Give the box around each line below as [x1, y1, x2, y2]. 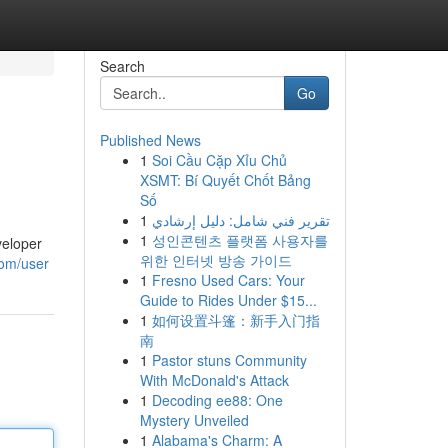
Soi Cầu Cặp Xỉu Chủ [151, 150, 287, 170]
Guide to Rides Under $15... [139, 290, 317, 310]
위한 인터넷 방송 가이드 [139, 250, 292, 270]
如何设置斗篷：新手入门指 [151, 310, 320, 330]
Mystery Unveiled [139, 410, 249, 430]
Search [99, 56, 145, 76]
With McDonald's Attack [139, 370, 289, 390]
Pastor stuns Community [151, 350, 307, 370]
